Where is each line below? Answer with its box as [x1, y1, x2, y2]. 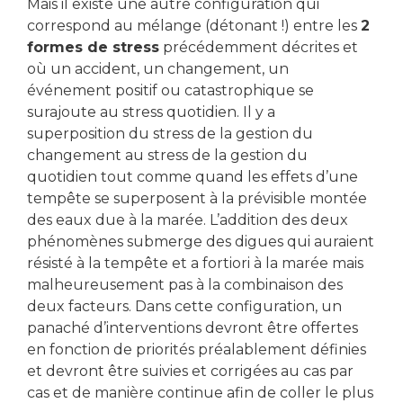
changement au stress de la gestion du [27, 146, 308, 164]
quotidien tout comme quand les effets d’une [27, 167, 358, 185]
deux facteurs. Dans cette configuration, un [27, 297, 342, 315]
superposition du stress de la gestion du [27, 124, 313, 142]
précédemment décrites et [159, 38, 358, 56]
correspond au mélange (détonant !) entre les [27, 16, 361, 34]
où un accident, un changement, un [27, 59, 289, 77]
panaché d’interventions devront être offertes [27, 318, 358, 336]
